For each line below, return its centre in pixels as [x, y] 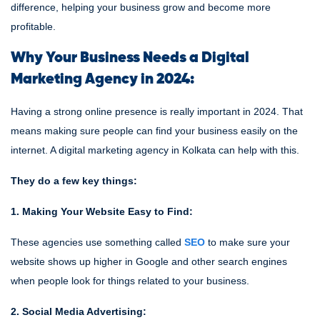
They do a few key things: [74, 181]
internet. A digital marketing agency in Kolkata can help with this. [156, 150]
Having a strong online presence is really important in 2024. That [157, 111]
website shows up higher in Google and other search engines [149, 261]
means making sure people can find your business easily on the [154, 131]
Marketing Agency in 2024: [102, 80]
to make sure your [247, 242]
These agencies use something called [97, 242]
